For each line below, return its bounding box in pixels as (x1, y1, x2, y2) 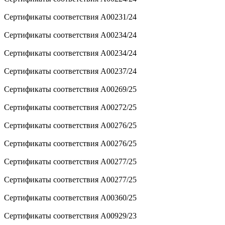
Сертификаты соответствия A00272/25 (4, 102, 137, 111)
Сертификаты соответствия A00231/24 (4, 12, 137, 21)
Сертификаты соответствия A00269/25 (4, 84, 137, 93)
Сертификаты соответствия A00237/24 (4, 66, 137, 75)
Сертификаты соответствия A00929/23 (4, 211, 137, 220)
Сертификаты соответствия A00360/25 (4, 193, 137, 202)
